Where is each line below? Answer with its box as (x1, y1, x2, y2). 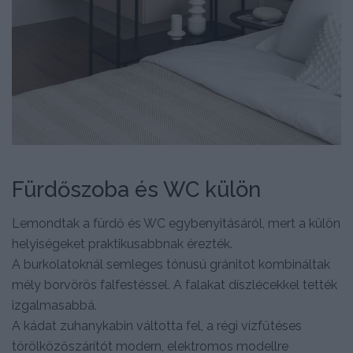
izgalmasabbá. (12, 298, 97, 314)
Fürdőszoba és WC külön (12, 176, 261, 202)
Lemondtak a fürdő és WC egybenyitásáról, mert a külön (12, 216, 340, 232)
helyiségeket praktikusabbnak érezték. (12, 236, 232, 252)
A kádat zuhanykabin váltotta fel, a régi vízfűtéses (12, 318, 302, 334)
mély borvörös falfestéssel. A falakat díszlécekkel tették (12, 277, 337, 293)
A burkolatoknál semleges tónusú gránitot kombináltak (12, 257, 330, 273)
